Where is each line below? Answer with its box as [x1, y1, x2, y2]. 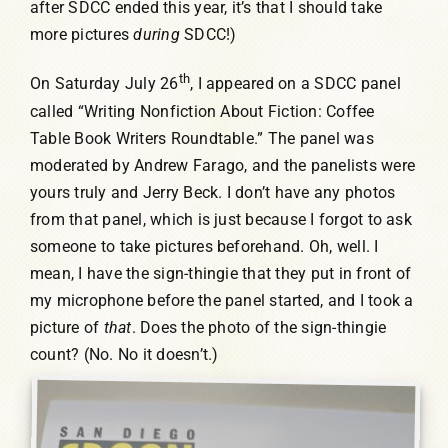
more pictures [29, 25, 134, 45]
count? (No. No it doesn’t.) [29, 344, 219, 364]
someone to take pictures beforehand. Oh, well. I [29, 236, 379, 256]
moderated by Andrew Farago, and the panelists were [29, 155, 415, 175]
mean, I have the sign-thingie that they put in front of [29, 263, 412, 283]
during [133, 25, 180, 45]
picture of [29, 317, 104, 337]
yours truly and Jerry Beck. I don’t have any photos [29, 182, 396, 202]
